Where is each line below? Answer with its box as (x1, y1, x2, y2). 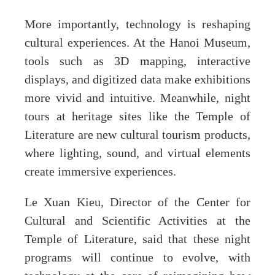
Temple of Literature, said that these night (25, 233, 250, 247)
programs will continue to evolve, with (25, 251, 250, 265)
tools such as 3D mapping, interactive (25, 55, 250, 69)
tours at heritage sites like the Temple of (25, 110, 250, 124)
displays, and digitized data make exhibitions (25, 73, 250, 87)
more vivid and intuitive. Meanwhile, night (25, 91, 250, 106)
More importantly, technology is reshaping (25, 18, 250, 32)
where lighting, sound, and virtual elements (25, 147, 250, 161)
